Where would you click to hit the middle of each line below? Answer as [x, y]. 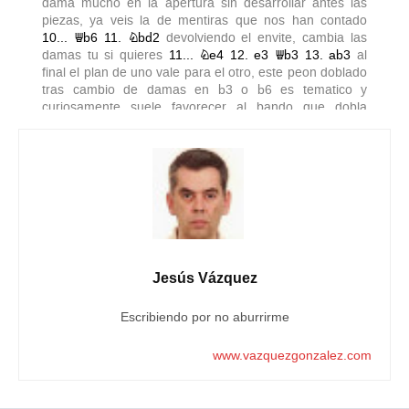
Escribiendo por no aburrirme [204, 317]
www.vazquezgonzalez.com [292, 356]
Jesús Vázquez [204, 278]
